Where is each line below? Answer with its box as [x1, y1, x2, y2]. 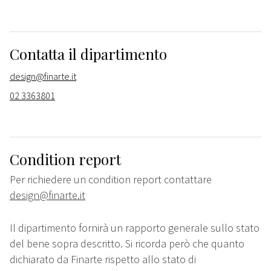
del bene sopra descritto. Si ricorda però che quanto [10, 237, 244, 251]
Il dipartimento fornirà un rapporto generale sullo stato [10, 221, 260, 235]
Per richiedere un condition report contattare [10, 172, 212, 187]
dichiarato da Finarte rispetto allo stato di [10, 252, 196, 267]
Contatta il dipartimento [10, 44, 167, 64]
